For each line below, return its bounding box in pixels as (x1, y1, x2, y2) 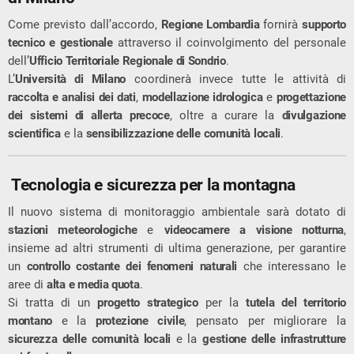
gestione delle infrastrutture (202, 331, 346, 346)
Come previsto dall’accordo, (8, 17, 161, 32)
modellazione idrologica (141, 89, 263, 104)
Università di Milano (15, 71, 126, 86)
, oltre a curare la (169, 107, 282, 122)
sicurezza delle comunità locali (8, 331, 171, 346)
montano (8, 313, 52, 328)
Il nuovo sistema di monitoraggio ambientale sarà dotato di (8, 204, 346, 219)
